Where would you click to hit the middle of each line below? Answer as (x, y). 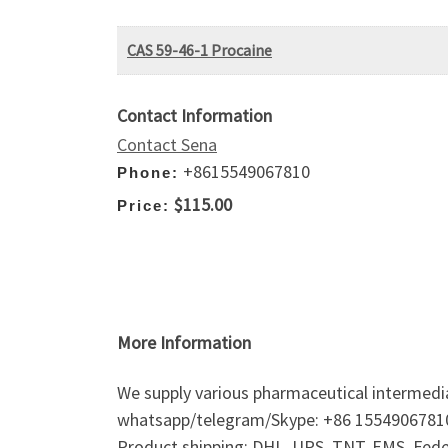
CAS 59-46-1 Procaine (199, 50)
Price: (143, 205)
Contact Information (194, 116)
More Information (184, 343)
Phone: (148, 173)
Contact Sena (167, 145)
